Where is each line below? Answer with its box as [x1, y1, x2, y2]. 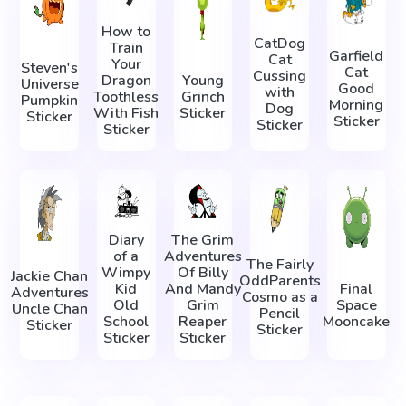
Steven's [21, 58, 79, 79]
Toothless [93, 86, 159, 107]
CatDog [254, 34, 306, 54]
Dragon [101, 70, 151, 91]
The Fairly [246, 254, 314, 275]
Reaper [179, 311, 227, 332]
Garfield [329, 45, 384, 66]
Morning [329, 94, 384, 115]
